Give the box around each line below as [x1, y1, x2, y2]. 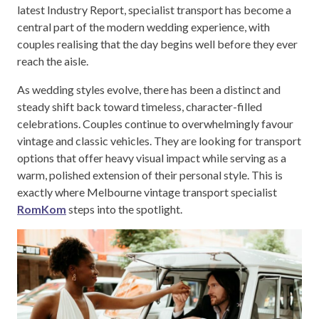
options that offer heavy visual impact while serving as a [17, 150, 286, 164]
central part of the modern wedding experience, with [17, 19, 270, 33]
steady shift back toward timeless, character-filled [17, 99, 262, 113]
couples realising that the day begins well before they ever [17, 36, 298, 51]
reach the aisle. [17, 53, 88, 68]
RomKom [17, 202, 66, 216]
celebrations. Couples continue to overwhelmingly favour [17, 116, 293, 130]
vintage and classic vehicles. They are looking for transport [17, 133, 301, 147]
